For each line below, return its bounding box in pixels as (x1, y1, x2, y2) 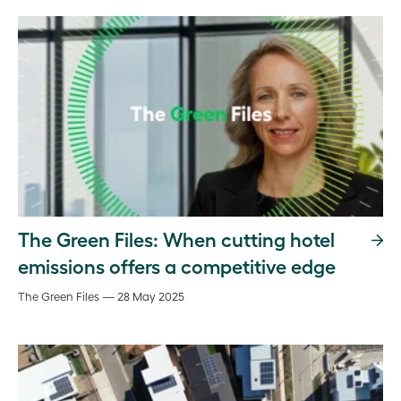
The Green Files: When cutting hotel (18, 226, 335, 251)
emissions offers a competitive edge (18, 253, 336, 277)
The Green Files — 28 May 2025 (18, 289, 184, 303)
